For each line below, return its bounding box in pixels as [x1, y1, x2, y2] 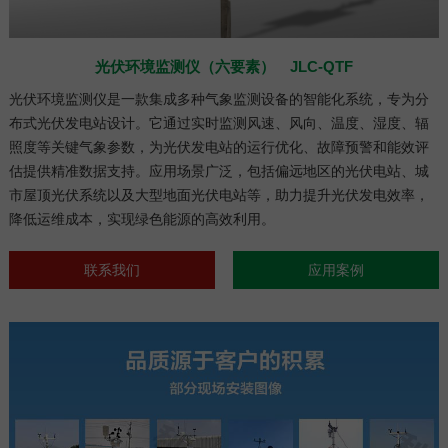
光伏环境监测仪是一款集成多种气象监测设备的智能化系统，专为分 [8, 90, 429, 107]
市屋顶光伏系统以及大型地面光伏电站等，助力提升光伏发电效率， [8, 186, 429, 203]
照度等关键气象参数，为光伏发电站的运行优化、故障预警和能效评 [8, 138, 429, 155]
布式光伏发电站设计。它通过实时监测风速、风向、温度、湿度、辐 [8, 114, 429, 131]
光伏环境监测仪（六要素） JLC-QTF [95, 57, 353, 75]
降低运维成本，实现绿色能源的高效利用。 [8, 210, 275, 227]
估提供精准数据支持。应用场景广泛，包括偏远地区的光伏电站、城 [8, 162, 429, 179]
